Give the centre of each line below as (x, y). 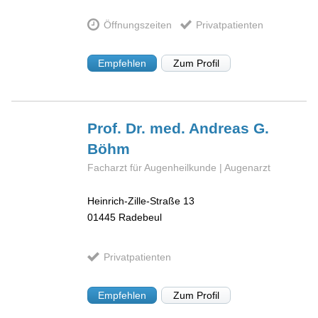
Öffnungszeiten (137, 24)
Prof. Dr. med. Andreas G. (179, 128)
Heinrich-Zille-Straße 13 (141, 201)
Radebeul (141, 217)
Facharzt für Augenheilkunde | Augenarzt (179, 168)
